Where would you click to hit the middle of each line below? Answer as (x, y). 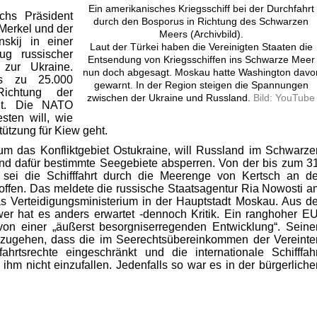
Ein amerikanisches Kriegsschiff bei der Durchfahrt (201, 8)
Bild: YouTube (284, 97)
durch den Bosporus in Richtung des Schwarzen (201, 21)
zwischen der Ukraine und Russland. (170, 97)
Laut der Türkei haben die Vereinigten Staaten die (201, 46)
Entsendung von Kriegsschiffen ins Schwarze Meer (201, 59)
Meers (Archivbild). (201, 34)
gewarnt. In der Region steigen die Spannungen (201, 85)
